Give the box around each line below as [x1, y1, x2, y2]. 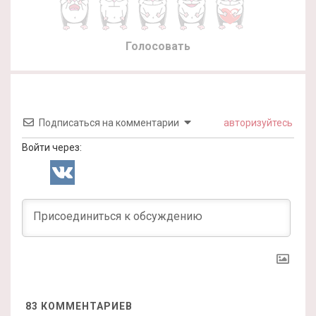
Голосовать [126, 39, 190, 53]
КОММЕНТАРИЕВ [38, 300, 133, 312]
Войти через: [22, 141, 82, 153]
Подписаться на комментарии [39, 116, 179, 128]
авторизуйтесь [221, 116, 293, 128]
